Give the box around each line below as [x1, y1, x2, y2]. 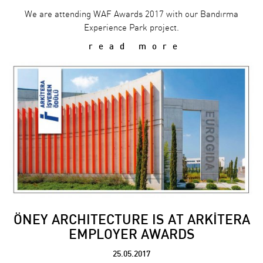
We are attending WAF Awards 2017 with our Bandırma [25, 9, 238, 20]
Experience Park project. [84, 23, 179, 33]
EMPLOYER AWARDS [68, 227, 195, 242]
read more [80, 42, 183, 52]
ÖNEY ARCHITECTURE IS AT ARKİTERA [13, 212, 250, 228]
